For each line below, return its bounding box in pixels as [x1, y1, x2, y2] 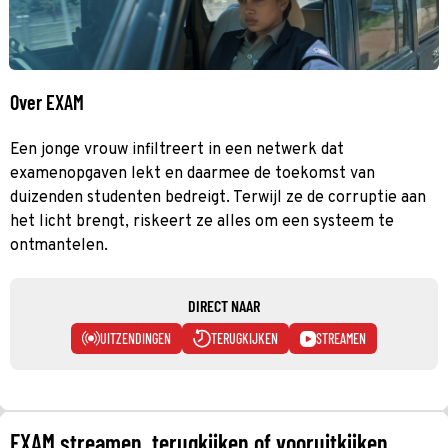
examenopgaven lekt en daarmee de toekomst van [10, 163, 375, 184]
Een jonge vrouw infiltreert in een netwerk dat [10, 139, 344, 160]
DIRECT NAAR [188, 295, 260, 315]
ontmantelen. [10, 235, 108, 256]
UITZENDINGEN [100, 329, 171, 347]
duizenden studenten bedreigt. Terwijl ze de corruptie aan [10, 187, 426, 208]
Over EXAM [10, 89, 84, 114]
